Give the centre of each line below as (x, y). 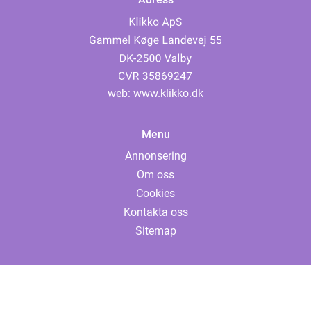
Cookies (155, 194)
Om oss (155, 175)
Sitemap (155, 231)
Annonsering (155, 156)
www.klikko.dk (168, 94)
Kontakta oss (155, 212)
